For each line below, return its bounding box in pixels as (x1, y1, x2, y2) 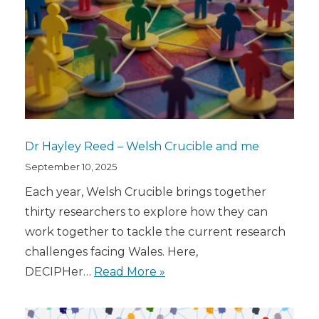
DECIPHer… (25, 264, 94, 278)
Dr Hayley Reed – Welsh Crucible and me (25, 139, 259, 153)
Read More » (94, 264, 165, 278)
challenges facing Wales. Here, (25, 244, 198, 258)
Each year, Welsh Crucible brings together (25, 184, 266, 199)
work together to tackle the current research (25, 224, 286, 239)
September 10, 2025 (25, 160, 117, 172)
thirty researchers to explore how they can (25, 204, 268, 219)
